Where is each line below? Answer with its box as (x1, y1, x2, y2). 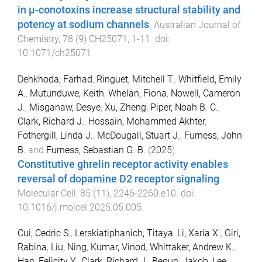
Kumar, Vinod (91, 242, 146, 253)
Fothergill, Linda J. (18, 129, 93, 141)
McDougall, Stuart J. (97, 129, 180, 141)
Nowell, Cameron (171, 87, 240, 99)
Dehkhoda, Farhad (18, 73, 92, 85)
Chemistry (18, 33, 58, 44)
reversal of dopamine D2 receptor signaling (18, 173, 219, 185)
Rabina (18, 242, 47, 253)
